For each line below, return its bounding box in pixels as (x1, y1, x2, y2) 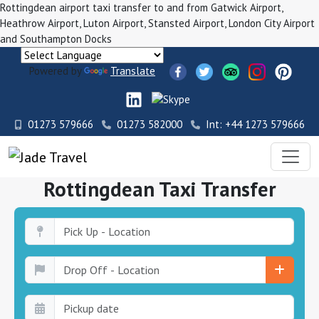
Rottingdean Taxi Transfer (43, 175, 276, 202)
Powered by (29, 64, 84, 78)
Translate (110, 64, 155, 78)
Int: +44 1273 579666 (205, 117, 305, 131)
